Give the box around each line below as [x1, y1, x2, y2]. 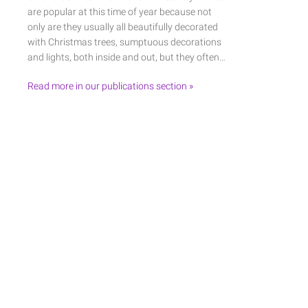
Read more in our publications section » [27, 80, 193, 91]
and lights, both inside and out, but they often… [27, 52, 225, 63]
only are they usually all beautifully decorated [27, 21, 218, 32]
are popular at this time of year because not [27, 6, 212, 17]
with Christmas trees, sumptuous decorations [27, 36, 221, 47]
